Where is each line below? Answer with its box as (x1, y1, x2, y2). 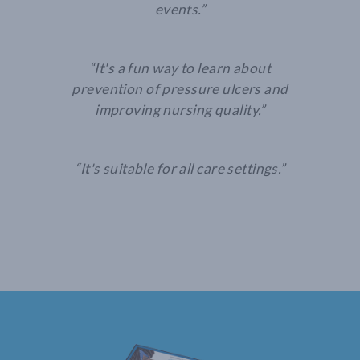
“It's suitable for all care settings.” (75, 160, 285, 178)
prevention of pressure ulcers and (72, 80, 288, 98)
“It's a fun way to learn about (88, 59, 271, 77)
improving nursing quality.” (95, 101, 265, 119)
